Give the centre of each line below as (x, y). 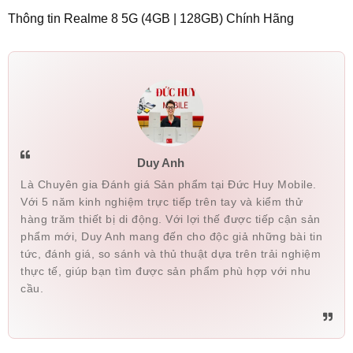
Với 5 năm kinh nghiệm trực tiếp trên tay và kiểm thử (162, 202)
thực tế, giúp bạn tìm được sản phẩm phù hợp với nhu (166, 271)
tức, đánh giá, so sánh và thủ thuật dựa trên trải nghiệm (171, 254)
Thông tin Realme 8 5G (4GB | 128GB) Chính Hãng (151, 19)
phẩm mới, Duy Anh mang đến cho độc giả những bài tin (171, 236)
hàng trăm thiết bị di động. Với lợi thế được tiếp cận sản (171, 219)
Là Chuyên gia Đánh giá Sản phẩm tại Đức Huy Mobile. (169, 184)
